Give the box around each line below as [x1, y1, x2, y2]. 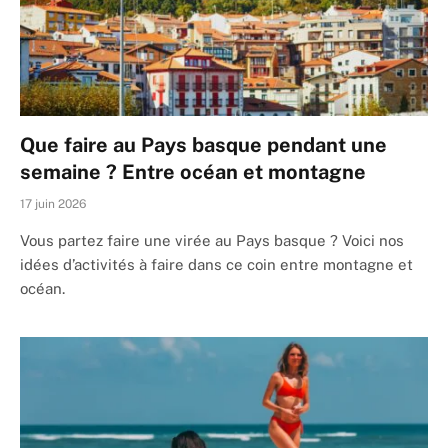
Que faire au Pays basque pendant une [20, 133, 387, 158]
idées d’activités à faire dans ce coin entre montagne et [20, 256, 413, 274]
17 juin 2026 [20, 197, 86, 212]
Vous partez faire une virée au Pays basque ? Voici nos [20, 232, 404, 250]
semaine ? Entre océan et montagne [20, 160, 366, 185]
